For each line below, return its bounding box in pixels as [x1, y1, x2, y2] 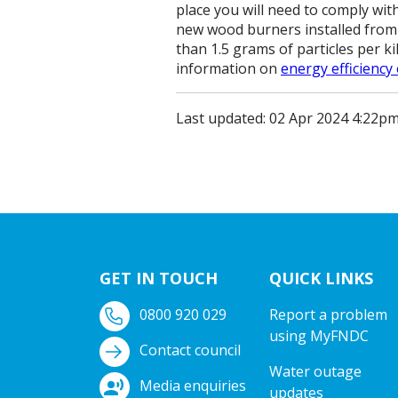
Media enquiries [139, 376, 246, 396]
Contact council [139, 340, 241, 361]
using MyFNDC [268, 326, 369, 346]
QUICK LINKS [268, 267, 373, 290]
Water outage [268, 362, 362, 382]
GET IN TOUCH [99, 267, 218, 290]
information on [176, 59, 281, 79]
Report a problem [268, 305, 387, 325]
